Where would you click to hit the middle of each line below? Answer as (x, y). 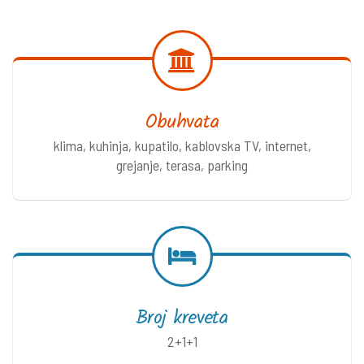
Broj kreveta (182, 318)
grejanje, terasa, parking (182, 165)
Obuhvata (182, 122)
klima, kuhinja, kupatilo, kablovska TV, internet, (182, 145)
